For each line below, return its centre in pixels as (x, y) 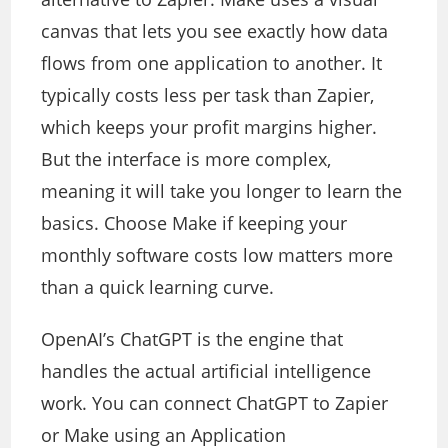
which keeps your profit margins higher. (209, 127)
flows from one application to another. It (212, 63)
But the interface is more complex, (186, 159)
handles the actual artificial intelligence (206, 371)
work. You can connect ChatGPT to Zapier (215, 403)
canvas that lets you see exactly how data (215, 31)
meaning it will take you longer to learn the (222, 191)
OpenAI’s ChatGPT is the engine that (192, 339)
